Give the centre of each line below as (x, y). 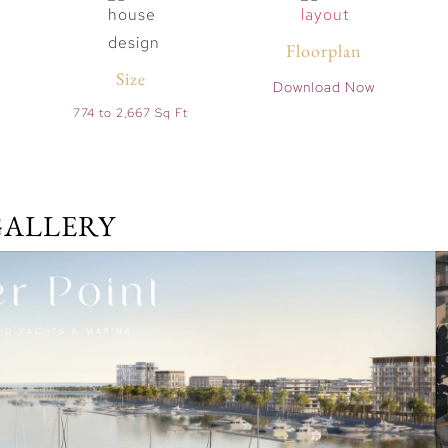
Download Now (323, 86)
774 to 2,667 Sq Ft (131, 113)
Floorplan (323, 51)
